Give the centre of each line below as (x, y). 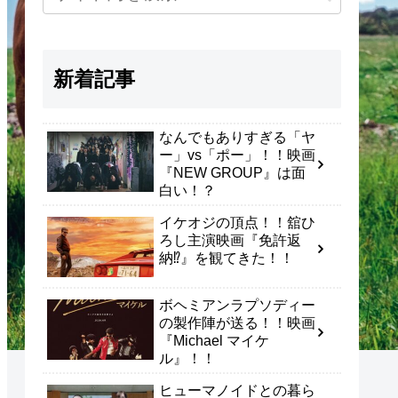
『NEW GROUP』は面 (232, 173)
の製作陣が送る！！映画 (237, 323)
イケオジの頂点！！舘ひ (237, 223)
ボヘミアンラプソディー (237, 306)
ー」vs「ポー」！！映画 (237, 155)
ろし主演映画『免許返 (230, 241)
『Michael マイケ (214, 341)
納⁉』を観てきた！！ (227, 259)
